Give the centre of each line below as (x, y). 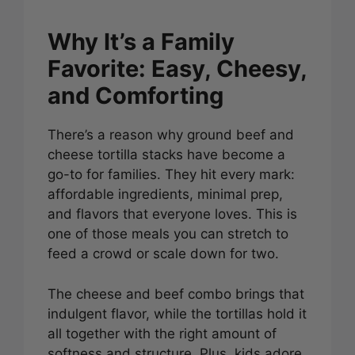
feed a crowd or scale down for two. (163, 254)
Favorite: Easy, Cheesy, (177, 69)
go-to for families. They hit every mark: (171, 175)
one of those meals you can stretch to (168, 234)
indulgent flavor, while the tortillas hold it (177, 313)
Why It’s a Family (141, 42)
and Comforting (136, 96)
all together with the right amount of (162, 333)
